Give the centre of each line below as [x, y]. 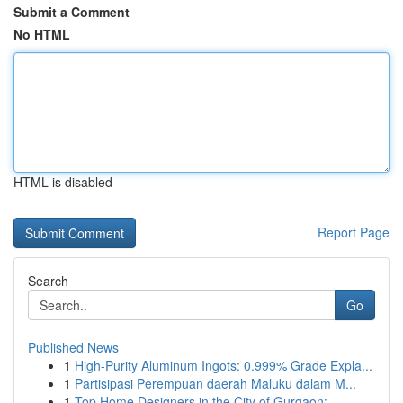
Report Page [354, 232]
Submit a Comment [72, 12]
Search [48, 281]
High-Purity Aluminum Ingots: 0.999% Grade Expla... [224, 365]
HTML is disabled [63, 182]
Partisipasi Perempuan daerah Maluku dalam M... [215, 383]
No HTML [42, 34]
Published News [73, 347]
